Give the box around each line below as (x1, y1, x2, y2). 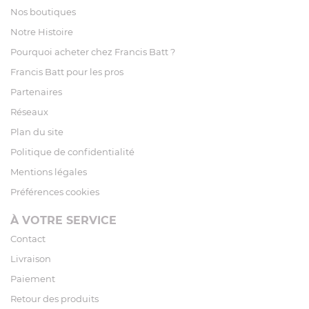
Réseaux (10, 106, 48, 118)
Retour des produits (10, 293, 99, 305)
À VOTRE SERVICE (10, 214, 117, 228)
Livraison (10, 253, 51, 265)
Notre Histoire (10, 26, 73, 38)
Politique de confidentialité (10, 146, 134, 158)
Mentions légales (10, 166, 87, 178)
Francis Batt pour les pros (10, 66, 123, 78)
